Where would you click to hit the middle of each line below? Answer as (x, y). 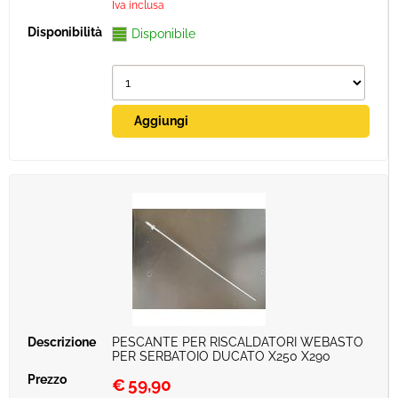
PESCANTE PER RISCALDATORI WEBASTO (238, 342)
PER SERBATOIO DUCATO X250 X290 (221, 356)
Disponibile (163, 34)
